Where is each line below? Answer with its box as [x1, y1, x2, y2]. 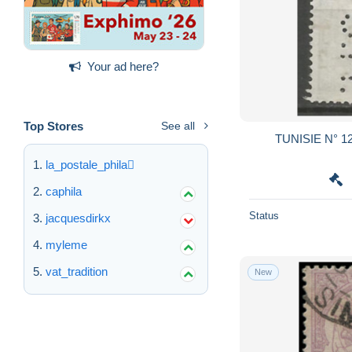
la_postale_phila [46, 157, 127, 171]
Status [249, 209, 279, 222]
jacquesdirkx [46, 211, 111, 225]
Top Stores [24, 119, 83, 133]
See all [161, 119, 195, 132]
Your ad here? [87, 59, 159, 73]
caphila [46, 184, 82, 198]
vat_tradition [46, 264, 108, 278]
